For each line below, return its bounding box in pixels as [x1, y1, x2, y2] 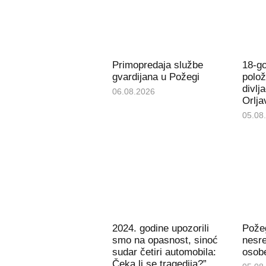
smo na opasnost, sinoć [112, 235, 218, 246]
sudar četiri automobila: [112, 246, 216, 258]
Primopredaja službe [112, 59, 203, 71]
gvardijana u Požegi [112, 71, 199, 83]
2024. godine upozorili [112, 223, 209, 235]
